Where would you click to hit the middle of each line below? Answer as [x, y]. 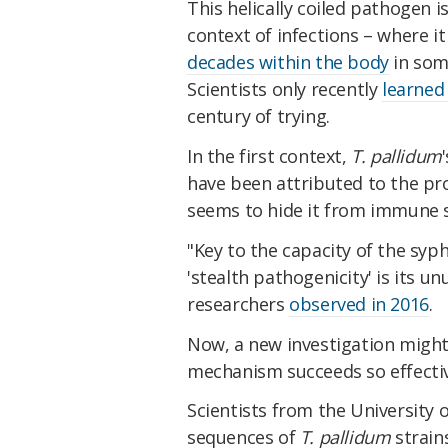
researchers [238, 303]
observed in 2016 [359, 303]
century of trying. [258, 116]
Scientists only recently [285, 89]
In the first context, [269, 155]
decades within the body [288, 62]
